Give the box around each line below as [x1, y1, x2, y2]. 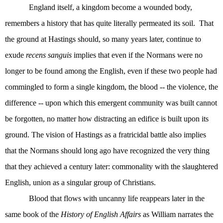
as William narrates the [141, 210, 214, 219]
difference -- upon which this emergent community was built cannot [5, 98, 217, 107]
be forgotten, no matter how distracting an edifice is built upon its [5, 114, 209, 123]
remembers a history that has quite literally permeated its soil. [5, 18, 195, 27]
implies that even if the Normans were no [72, 50, 203, 59]
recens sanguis [26, 50, 72, 59]
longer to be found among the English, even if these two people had [5, 66, 217, 75]
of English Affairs [86, 210, 141, 219]
